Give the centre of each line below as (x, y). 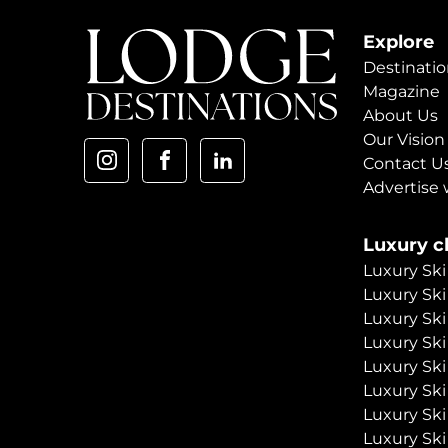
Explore (398, 41)
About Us (400, 115)
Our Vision (403, 139)
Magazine (401, 91)
